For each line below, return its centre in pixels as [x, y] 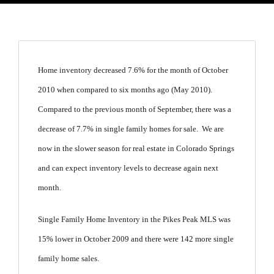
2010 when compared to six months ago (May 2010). [126, 90]
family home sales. [69, 259]
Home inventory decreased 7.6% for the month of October [133, 70]
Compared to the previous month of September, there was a [135, 109]
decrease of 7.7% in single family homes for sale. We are [131, 129]
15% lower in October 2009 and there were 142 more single [136, 239]
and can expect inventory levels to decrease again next [128, 168]
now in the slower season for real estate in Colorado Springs [136, 149]
